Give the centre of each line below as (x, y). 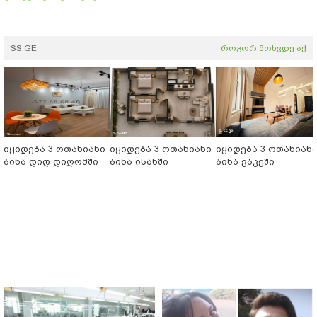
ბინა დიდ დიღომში (51, 162)
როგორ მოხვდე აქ (264, 48)
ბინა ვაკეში (245, 162)
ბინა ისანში (139, 162)
